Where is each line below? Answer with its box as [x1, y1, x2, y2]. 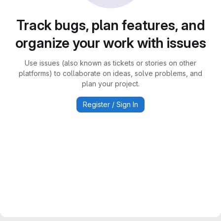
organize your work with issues [15, 35, 206, 51]
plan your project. [81, 79, 140, 88]
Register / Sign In [83, 100, 138, 109]
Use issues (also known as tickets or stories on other [25, 59, 196, 67]
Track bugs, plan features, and [16, 17, 205, 34]
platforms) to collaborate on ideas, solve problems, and [19, 69, 202, 77]
